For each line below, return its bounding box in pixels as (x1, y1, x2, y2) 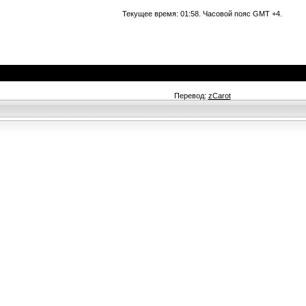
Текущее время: (122, 10, 180, 18)
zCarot (208, 92, 231, 100)
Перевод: (173, 92, 208, 100)
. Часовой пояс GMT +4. (199, 10, 282, 18)
